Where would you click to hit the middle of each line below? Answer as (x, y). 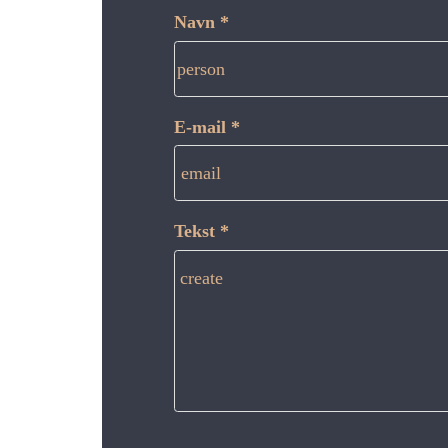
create (201, 277)
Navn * (201, 22)
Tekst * (201, 231)
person (201, 68)
